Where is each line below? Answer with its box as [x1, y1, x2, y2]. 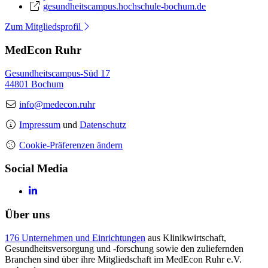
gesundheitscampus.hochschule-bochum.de [43, 1, 206, 12]
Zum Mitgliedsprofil [5, 22, 83, 32]
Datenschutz [80, 119, 126, 130]
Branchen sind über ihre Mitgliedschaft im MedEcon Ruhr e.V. [5, 254, 242, 264]
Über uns [5, 208, 50, 221]
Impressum [19, 119, 60, 130]
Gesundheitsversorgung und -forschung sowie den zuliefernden [5, 243, 243, 254]
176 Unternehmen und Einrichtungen [5, 232, 145, 243]
